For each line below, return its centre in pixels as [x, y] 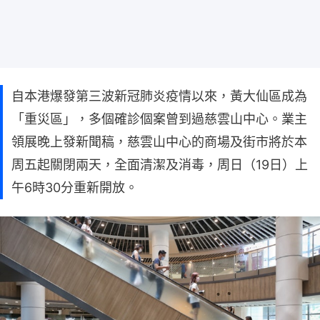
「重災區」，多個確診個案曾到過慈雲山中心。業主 [159, 119]
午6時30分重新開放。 [75, 187]
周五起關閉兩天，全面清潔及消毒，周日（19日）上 [160, 164]
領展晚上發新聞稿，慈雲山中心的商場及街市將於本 [159, 141]
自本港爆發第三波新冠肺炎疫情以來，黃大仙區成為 [159, 96]
